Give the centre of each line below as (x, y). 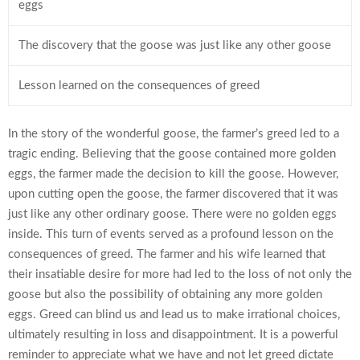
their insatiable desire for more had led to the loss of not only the (180, 274)
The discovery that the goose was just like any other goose (175, 45)
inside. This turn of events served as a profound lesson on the (171, 234)
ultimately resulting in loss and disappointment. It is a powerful (173, 334)
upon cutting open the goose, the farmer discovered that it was (173, 194)
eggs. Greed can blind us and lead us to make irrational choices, (174, 314)
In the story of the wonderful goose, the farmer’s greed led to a (174, 133)
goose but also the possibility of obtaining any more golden (165, 294)
